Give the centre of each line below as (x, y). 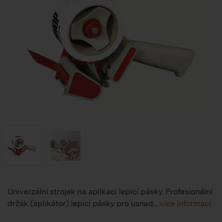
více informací (185, 203)
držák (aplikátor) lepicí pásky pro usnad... (83, 203)
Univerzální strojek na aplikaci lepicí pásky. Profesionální (110, 191)
